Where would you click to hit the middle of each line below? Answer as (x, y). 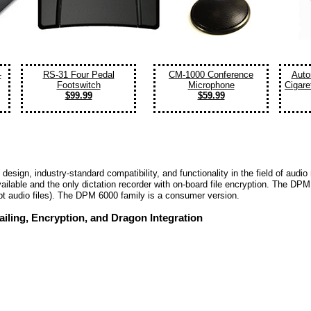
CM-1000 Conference (211, 75)
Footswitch (78, 85)
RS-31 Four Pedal (78, 75)
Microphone (211, 85)
